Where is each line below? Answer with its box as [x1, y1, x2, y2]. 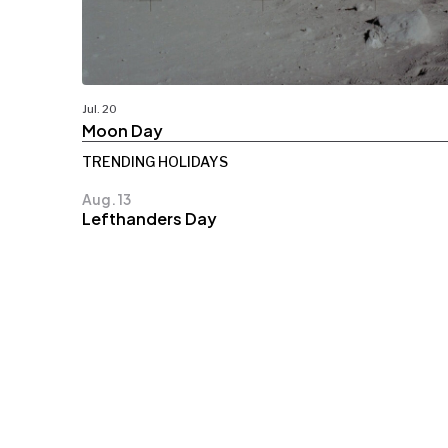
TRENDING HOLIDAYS [82, 152, 228, 170]
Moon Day [82, 119, 163, 141]
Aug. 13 [82, 189, 131, 208]
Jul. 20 [82, 101, 117, 116]
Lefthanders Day [82, 207, 217, 229]
